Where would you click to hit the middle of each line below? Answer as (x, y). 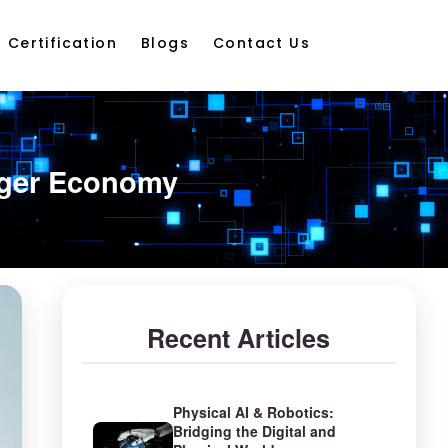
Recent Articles (239, 338)
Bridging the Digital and (254, 431)
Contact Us (262, 43)
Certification (62, 43)
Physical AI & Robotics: (253, 412)
